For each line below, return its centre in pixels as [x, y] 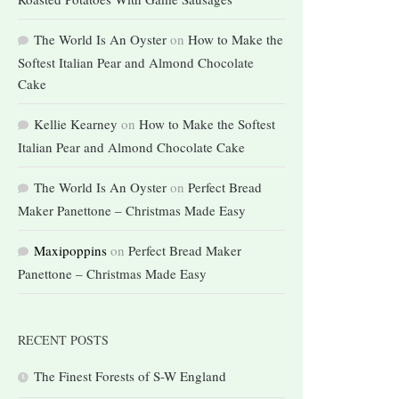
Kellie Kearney [76, 123]
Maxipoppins [70, 250]
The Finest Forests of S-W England [130, 375]
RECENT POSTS [63, 339]
